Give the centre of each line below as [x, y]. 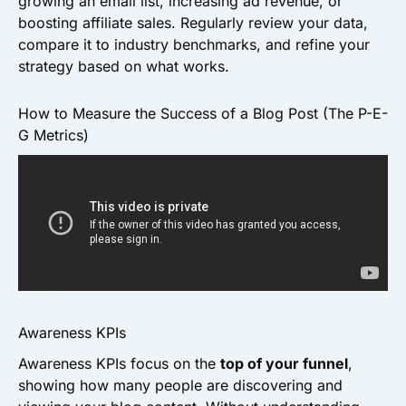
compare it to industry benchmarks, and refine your [194, 45]
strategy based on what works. [124, 67]
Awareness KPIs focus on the [119, 364]
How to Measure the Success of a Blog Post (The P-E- [203, 114]
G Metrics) [53, 135]
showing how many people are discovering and [180, 386]
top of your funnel [284, 364]
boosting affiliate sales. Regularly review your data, [193, 23]
